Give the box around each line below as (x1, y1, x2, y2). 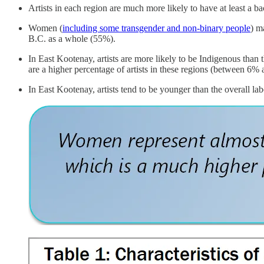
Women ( (28, 22, 62, 33)
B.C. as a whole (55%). (28, 33, 115, 44)
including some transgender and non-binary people (62, 22, 250, 33)
